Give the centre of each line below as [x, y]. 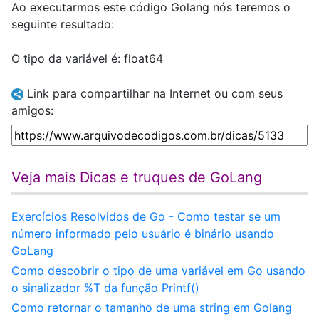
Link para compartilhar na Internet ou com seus [153, 93]
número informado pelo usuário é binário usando [143, 234]
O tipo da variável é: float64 [87, 58]
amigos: [32, 110]
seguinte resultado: [63, 24]
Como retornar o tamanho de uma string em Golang [152, 308]
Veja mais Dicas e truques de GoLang [137, 177]
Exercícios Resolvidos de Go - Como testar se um [146, 216]
